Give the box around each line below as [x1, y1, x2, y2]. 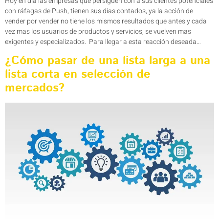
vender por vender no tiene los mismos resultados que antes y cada [5, 16, 207, 26]
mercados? [5, 80, 68, 97]
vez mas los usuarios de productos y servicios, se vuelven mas [5, 26, 191, 37]
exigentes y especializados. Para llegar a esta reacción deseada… [5, 36, 201, 47]
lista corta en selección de [5, 66, 151, 83]
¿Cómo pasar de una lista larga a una [5, 52, 210, 69]
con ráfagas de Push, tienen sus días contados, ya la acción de [5, 5, 193, 16]
